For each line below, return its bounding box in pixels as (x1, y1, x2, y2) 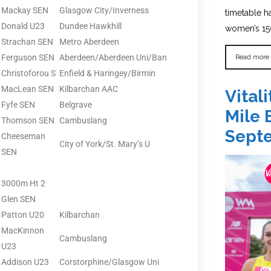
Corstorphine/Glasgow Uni (59, 256, 159, 267)
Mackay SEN (1, 5, 48, 15)
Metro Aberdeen (59, 36, 119, 47)
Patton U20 (1, 209, 44, 220)
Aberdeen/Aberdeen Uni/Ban (59, 52, 167, 62)
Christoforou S (1, 68, 56, 78)
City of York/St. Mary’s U (59, 139, 150, 149)
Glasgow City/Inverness (59, 5, 149, 15)
